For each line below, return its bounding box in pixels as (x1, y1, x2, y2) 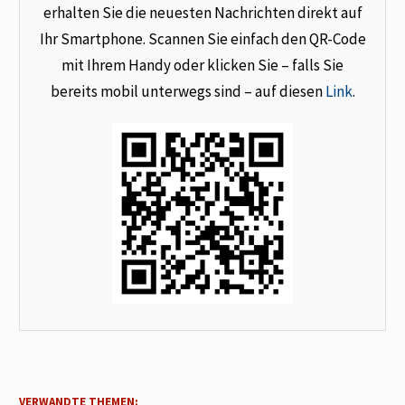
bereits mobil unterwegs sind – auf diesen (50, 81, 325, 102)
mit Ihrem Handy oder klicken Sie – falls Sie (61, 55, 344, 76)
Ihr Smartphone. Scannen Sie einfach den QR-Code (39, 29, 366, 50)
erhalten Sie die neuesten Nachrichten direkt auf (42, 3, 363, 24)
